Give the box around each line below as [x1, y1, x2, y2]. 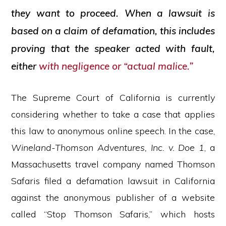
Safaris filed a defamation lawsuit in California [11, 175, 215, 187]
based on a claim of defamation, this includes [11, 25, 215, 37]
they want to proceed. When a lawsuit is [11, 7, 215, 19]
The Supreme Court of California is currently [11, 92, 215, 103]
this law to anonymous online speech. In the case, [11, 125, 215, 137]
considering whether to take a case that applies [11, 108, 215, 120]
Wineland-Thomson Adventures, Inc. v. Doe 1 [11, 142, 204, 153]
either [11, 60, 39, 72]
